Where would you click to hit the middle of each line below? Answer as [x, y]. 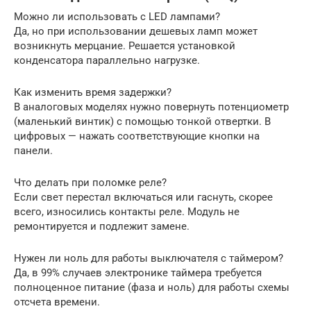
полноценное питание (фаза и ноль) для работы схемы [152, 287]
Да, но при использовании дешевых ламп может [136, 31]
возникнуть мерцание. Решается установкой [125, 45]
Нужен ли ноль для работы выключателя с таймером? [149, 258]
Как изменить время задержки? [93, 92]
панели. [33, 150]
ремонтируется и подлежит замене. [102, 226]
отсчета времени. [57, 302]
